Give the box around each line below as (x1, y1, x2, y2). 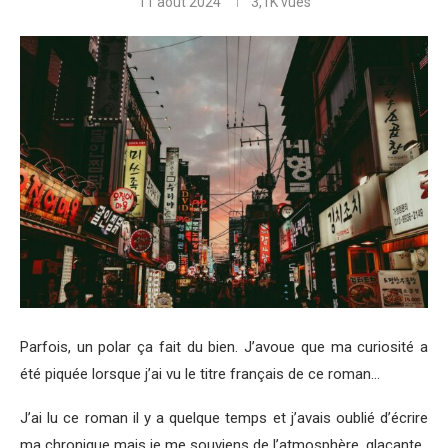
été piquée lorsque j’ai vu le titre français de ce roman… (20, 365, 380, 384)
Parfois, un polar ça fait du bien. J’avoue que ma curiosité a (20, 338, 428, 357)
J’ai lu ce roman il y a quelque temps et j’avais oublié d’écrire (20, 409, 428, 428)
